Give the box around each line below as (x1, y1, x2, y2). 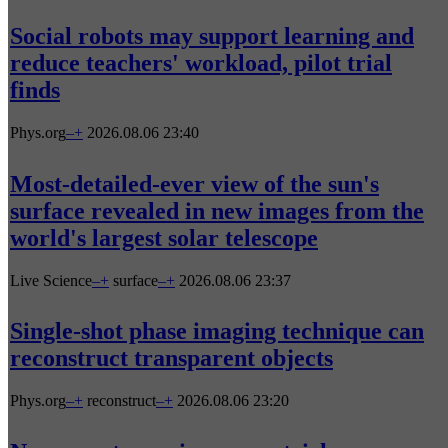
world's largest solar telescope (10, 224, 318, 251)
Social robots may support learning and (10, 22, 414, 49)
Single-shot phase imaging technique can (10, 318, 424, 345)
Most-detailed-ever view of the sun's (10, 170, 379, 197)
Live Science (10, 271, 92, 289)
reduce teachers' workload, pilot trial (10, 49, 392, 76)
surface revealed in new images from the (10, 197, 424, 224)
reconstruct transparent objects (10, 345, 333, 372)
